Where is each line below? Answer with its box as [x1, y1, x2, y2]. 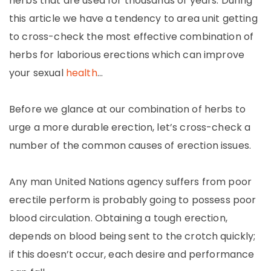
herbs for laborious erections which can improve [9, 48, 245, 62]
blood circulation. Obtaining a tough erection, [9, 211, 227, 225]
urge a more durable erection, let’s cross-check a [9, 120, 251, 134]
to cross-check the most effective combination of [9, 30, 254, 44]
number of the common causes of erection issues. [9, 139, 252, 152]
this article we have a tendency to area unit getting [9, 11, 258, 25]
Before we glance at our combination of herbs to [9, 102, 246, 116]
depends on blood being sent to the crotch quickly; [9, 229, 256, 243]
